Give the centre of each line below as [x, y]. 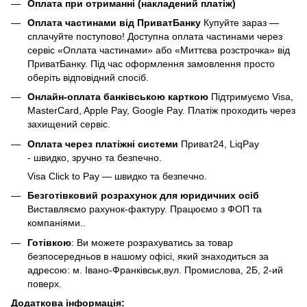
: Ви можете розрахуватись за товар [152, 242]
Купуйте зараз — [240, 23]
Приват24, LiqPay [220, 144]
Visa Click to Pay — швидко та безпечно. [117, 176]
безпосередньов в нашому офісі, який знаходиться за [148, 256]
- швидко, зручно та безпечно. [95, 157]
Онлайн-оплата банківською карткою [118, 97]
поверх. [45, 283]
